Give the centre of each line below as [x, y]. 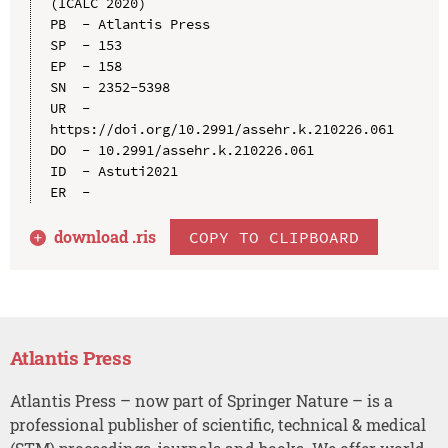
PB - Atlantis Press [129, 23]
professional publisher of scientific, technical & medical [217, 424]
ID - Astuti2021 [113, 170]
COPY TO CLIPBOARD [274, 236]
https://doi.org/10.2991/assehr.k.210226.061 [221, 128]
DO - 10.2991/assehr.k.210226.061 [181, 149]
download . [95, 236]
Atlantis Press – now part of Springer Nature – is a [201, 400]
